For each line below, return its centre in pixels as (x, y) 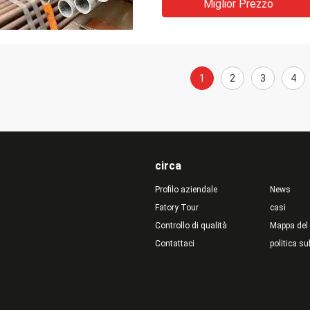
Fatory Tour (177, 208)
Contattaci (175, 244)
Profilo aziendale (186, 190)
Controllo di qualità (191, 226)
